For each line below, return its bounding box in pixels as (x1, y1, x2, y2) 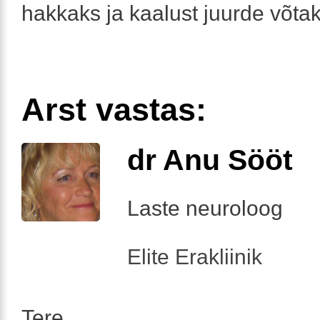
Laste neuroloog (127, 196, 283, 220)
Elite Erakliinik (127, 244, 262, 269)
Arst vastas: (21, 91, 206, 128)
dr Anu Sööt (127, 143, 293, 176)
